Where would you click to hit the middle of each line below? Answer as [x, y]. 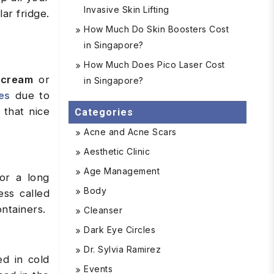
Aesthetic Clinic [117, 151]
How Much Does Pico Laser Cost [154, 65]
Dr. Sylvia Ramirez [122, 249]
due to [30, 96]
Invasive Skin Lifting [127, 9]
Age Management [122, 171]
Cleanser [103, 210]
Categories [104, 112]
